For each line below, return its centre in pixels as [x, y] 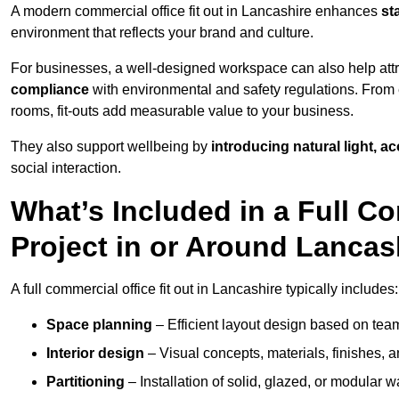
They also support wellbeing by [111, 147]
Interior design [95, 354]
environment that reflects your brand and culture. [162, 33]
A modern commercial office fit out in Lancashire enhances [196, 12]
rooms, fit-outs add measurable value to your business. [182, 111]
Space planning [99, 325]
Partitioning [85, 382]
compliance [50, 90]
